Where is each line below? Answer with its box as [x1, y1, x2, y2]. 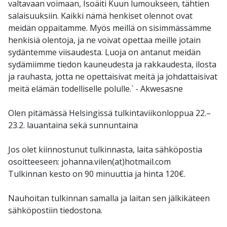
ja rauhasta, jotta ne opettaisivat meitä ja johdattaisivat [8, 71, 217, 83]
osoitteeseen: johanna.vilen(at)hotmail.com [8, 156, 171, 168]
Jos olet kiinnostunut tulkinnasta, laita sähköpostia [8, 144, 202, 156]
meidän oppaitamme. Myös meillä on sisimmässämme [8, 22, 211, 34]
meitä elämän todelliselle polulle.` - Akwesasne [8, 83, 183, 95]
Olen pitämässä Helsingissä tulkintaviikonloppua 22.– [8, 107, 211, 119]
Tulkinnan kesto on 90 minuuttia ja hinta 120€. [8, 168, 185, 180]
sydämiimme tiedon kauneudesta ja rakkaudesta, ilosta [8, 59, 216, 70]
